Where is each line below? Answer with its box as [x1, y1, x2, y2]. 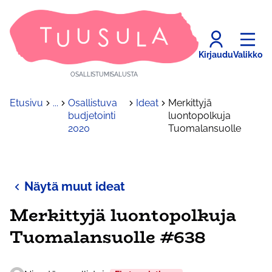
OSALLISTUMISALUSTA [70, 71, 138, 78]
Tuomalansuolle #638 [10, 223, 206, 251]
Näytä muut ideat [24, 179, 125, 194]
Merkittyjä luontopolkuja [10, 202, 236, 229]
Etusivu [10, 97, 43, 109]
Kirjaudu [199, 49, 233, 59]
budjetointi [68, 110, 115, 122]
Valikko [233, 49, 262, 59]
